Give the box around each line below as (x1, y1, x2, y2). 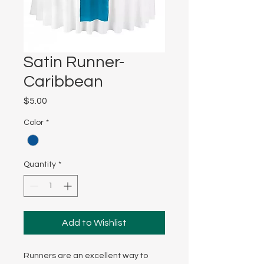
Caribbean (24, 73, 103, 90)
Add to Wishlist (62, 218, 127, 228)
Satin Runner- (24, 54, 124, 71)
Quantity (24, 160, 56, 169)
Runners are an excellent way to (24, 252, 148, 260)
